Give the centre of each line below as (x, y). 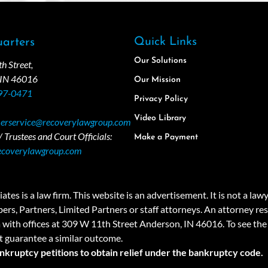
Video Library (160, 118)
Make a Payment (166, 138)
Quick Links (165, 42)
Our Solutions (160, 61)
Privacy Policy (161, 99)
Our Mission (157, 80)
